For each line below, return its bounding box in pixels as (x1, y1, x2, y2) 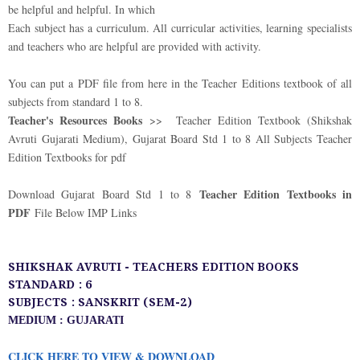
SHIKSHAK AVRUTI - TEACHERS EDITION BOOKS (8, 260, 299, 276)
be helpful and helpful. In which (8, 2, 155, 17)
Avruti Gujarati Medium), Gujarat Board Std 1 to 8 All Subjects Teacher (8, 131, 352, 146)
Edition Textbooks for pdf (8, 149, 126, 165)
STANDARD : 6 (8, 277, 92, 293)
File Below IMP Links (31, 205, 137, 220)
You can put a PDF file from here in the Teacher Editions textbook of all (8, 76, 352, 91)
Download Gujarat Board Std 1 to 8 (8, 186, 199, 202)
